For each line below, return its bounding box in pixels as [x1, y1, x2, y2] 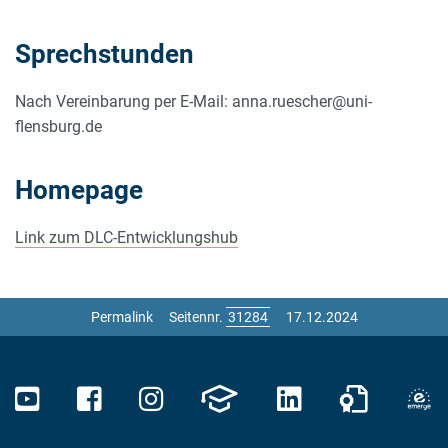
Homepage [15, 174, 143, 205]
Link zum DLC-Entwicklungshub [15, 227, 238, 247]
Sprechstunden [15, 38, 194, 69]
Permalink [90, 308, 153, 325]
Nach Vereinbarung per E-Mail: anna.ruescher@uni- [15, 91, 372, 111]
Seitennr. [168, 308, 226, 325]
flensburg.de [15, 116, 102, 136]
